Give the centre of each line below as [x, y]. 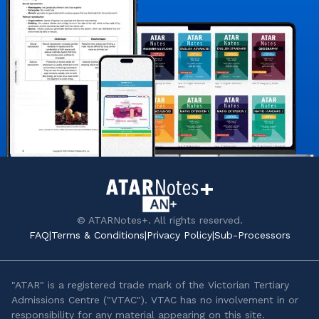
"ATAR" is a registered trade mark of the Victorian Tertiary [150, 284]
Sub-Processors [252, 235]
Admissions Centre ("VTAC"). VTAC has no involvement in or [155, 299]
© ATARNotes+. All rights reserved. [159, 220]
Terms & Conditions [98, 235]
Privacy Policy [179, 235]
